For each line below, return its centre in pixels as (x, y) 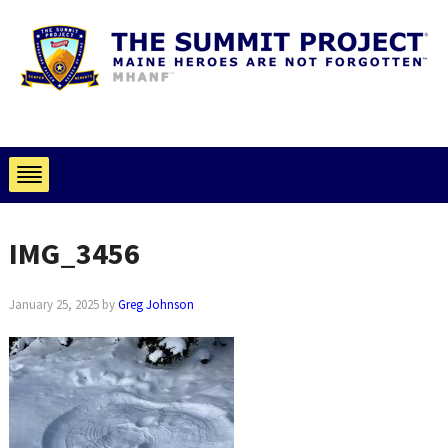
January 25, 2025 (53, 304)
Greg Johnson (155, 304)
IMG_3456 (74, 253)
